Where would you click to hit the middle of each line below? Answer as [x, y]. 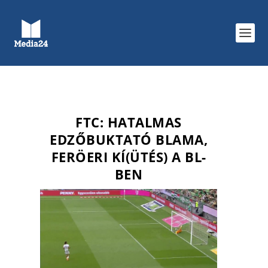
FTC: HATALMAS [129, 122]
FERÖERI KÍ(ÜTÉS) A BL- [129, 157]
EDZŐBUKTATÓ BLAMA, [129, 140]
